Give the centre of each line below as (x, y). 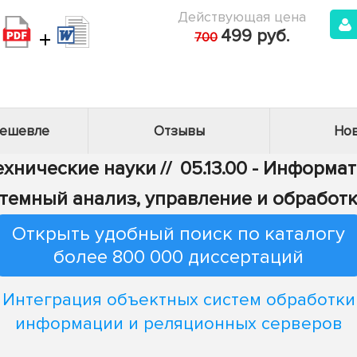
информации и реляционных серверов (178, 324)
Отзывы (179, 131)
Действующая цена (242, 17)
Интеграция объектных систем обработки (178, 300)
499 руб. (255, 36)
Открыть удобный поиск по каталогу (178, 234)
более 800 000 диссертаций (178, 257)
